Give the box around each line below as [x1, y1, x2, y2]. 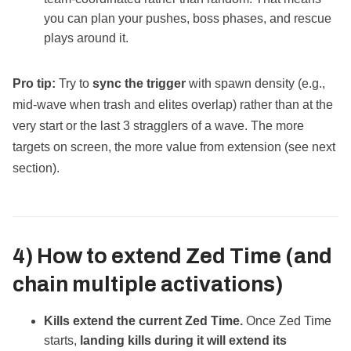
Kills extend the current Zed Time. [44, 314, 243, 328]
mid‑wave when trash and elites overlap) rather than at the [13, 98, 333, 112]
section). [13, 161, 60, 175]
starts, [44, 334, 80, 348]
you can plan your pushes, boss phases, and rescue [44, 12, 331, 26]
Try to [56, 77, 92, 91]
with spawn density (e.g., [186, 77, 325, 91]
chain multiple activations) [13, 273, 283, 297]
